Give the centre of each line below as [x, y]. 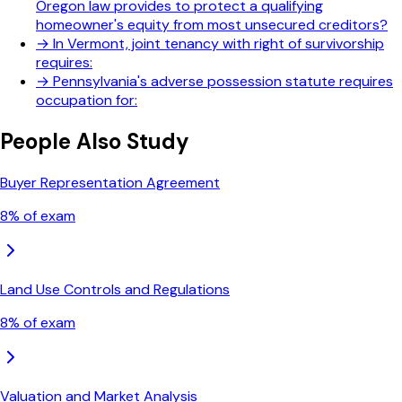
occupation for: [87, 100]
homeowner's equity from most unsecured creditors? [212, 25]
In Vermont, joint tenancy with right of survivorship [218, 44]
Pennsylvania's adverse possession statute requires [223, 82]
